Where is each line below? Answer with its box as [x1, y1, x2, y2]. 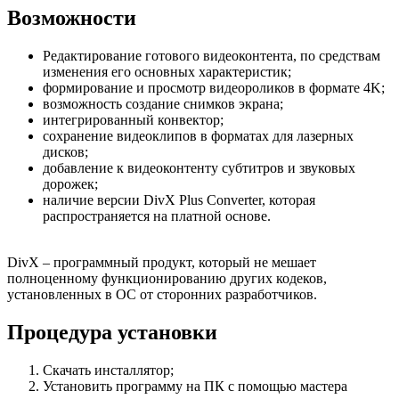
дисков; [43, 143, 88, 159]
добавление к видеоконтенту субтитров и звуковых [43, 159, 355, 175]
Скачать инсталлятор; [43, 362, 174, 378]
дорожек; [43, 175, 98, 191]
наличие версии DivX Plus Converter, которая [43, 191, 315, 208]
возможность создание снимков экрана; [43, 95, 283, 111]
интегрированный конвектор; [43, 111, 224, 127]
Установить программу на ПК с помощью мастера [43, 378, 347, 394]
